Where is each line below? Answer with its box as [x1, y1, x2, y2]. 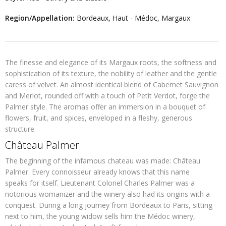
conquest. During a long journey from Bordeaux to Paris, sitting [5, 200, 212, 210]
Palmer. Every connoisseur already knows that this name [5, 166, 190, 177]
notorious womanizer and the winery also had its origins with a [5, 189, 210, 199]
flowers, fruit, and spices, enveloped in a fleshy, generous [5, 112, 192, 123]
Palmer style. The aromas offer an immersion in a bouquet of [5, 101, 205, 111]
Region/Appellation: [5, 13, 75, 23]
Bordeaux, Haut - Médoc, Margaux [75, 13, 190, 23]
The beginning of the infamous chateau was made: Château [5, 155, 200, 165]
